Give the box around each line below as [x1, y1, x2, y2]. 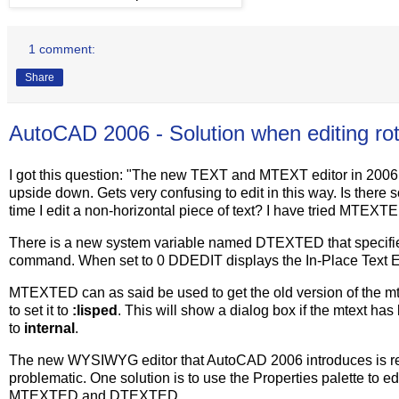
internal [24, 320, 75, 336]
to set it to [9, 302, 72, 318]
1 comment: [28, 41, 96, 56]
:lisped [72, 302, 118, 318]
